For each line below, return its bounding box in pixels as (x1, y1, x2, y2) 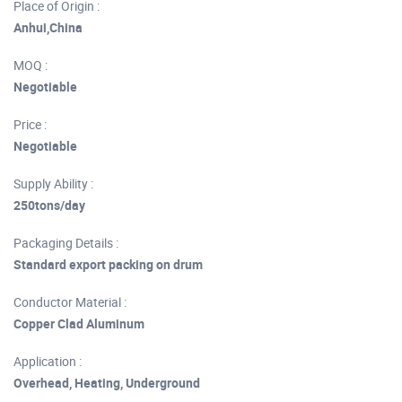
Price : (13, 116, 47, 134)
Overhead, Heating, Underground (13, 374, 200, 392)
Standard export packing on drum (13, 256, 203, 274)
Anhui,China (13, 19, 83, 37)
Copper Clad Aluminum (13, 315, 144, 333)
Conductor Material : (13, 293, 127, 311)
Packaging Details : (13, 234, 118, 252)
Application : (13, 353, 82, 371)
